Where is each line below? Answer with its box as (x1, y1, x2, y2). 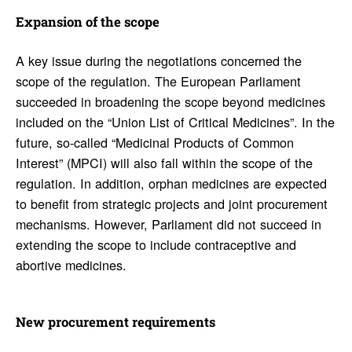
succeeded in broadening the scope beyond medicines (15, 92, 325, 112)
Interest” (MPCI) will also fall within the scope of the (15, 153, 313, 173)
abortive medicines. (15, 255, 126, 275)
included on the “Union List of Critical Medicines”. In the (15, 112, 335, 132)
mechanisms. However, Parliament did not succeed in (15, 214, 321, 234)
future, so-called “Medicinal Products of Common (15, 133, 294, 152)
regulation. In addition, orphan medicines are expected (15, 174, 327, 193)
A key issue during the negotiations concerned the (15, 51, 302, 71)
